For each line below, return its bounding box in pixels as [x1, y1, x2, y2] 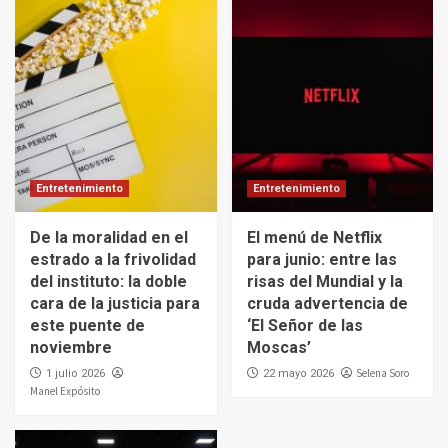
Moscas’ [246, 338, 311, 358]
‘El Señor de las [246, 316, 363, 336]
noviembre [30, 338, 112, 358]
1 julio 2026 [46, 367, 105, 381]
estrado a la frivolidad [30, 250, 196, 270]
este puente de [30, 316, 145, 336]
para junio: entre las [246, 250, 397, 270]
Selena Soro [355, 366, 409, 381]
